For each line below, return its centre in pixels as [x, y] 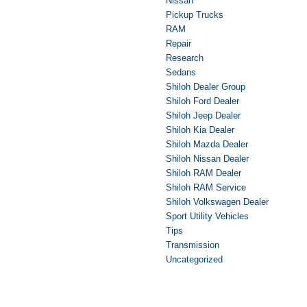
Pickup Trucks [195, 14]
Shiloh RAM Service [206, 187]
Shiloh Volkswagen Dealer [217, 201]
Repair [179, 43]
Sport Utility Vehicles [207, 216]
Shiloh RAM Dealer [204, 173]
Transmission [193, 245]
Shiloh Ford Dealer [202, 101]
